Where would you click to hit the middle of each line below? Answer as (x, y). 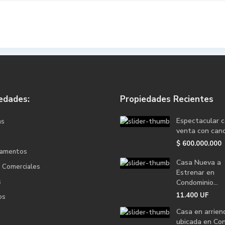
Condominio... (197, 183)
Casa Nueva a (199, 162)
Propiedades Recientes (167, 99)
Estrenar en (195, 173)
